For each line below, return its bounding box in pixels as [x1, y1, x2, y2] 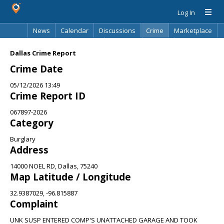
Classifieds [32, 40, 66, 49]
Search [147, 40, 169, 49]
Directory [109, 40, 137, 49]
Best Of [76, 40, 99, 49]
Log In [177, 8, 195, 17]
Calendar [60, 26, 88, 35]
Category [10, 116, 53, 129]
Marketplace [174, 26, 212, 35]
